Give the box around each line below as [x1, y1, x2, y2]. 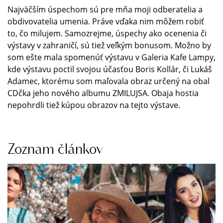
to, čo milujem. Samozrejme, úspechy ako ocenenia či [7, 27, 207, 39]
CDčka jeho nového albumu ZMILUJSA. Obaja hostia [7, 87, 199, 99]
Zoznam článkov [7, 139, 103, 158]
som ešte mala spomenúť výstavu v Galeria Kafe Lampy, [7, 51, 216, 63]
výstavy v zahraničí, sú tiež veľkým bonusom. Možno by [7, 39, 211, 51]
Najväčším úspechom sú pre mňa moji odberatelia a [7, 3, 203, 15]
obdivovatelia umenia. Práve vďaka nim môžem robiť [7, 15, 204, 27]
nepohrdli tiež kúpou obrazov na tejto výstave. [7, 99, 182, 111]
